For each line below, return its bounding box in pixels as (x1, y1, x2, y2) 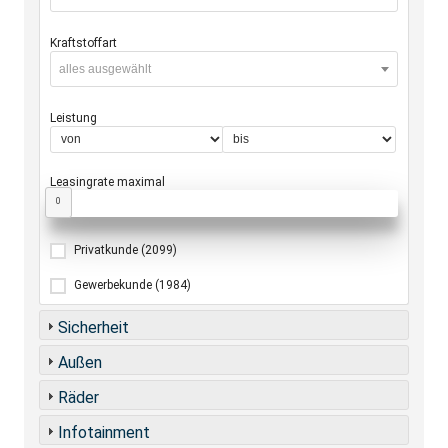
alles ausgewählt (59, 61, 151, 76)
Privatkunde (74, 242, 141, 257)
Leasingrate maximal (50, 174, 165, 189)
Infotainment (58, 422, 150, 442)
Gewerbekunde (74, 277, 155, 292)
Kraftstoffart (50, 35, 117, 50)
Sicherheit (58, 317, 129, 337)
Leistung (50, 110, 97, 125)
